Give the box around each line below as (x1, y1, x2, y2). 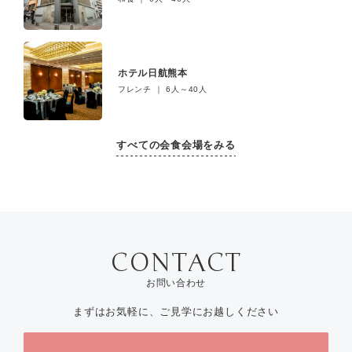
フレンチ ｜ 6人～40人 (117, 84, 208, 93)
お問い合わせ (145, 277, 207, 288)
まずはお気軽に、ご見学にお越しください (73, 305, 279, 317)
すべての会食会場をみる (116, 138, 236, 151)
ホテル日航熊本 (117, 67, 188, 79)
